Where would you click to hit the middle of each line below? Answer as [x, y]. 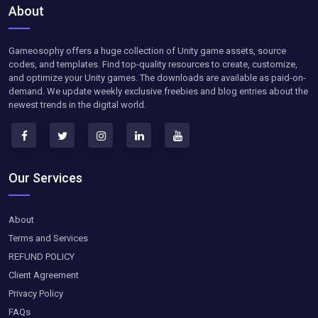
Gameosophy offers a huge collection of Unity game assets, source [147, 50]
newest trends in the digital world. [77, 104]
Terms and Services [48, 238]
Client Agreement [44, 275]
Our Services [45, 177]
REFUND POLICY [42, 256]
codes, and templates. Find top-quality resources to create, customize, [153, 64]
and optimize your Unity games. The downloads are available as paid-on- [157, 77]
